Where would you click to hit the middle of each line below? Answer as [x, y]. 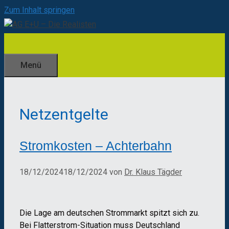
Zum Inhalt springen [39, 10]
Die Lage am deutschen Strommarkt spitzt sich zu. [109, 213]
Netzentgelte [64, 114]
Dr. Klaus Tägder [153, 172]
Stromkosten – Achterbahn [96, 145]
